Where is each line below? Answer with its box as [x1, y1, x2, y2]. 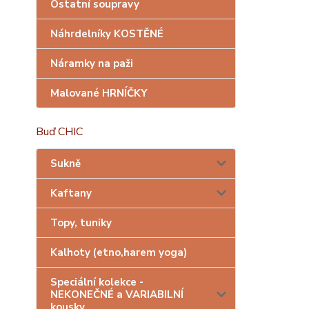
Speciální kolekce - [50, 275, 143, 289]
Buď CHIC [36, 124, 83, 139]
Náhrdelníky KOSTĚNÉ [50, 27, 163, 41]
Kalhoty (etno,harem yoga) [50, 246, 187, 259]
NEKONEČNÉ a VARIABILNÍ [50, 288, 183, 301]
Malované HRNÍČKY [50, 86, 148, 100]
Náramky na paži [50, 57, 133, 70]
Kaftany [50, 186, 92, 200]
